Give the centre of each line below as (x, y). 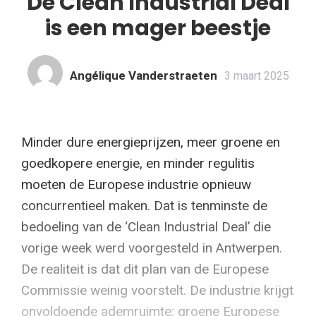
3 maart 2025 (256, 75)
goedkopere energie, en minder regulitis (138, 163)
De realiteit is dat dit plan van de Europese (145, 269)
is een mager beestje (158, 28)
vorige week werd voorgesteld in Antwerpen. (152, 248)
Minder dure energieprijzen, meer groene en (151, 142)
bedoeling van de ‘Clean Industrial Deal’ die (146, 226)
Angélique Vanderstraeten (143, 75)
